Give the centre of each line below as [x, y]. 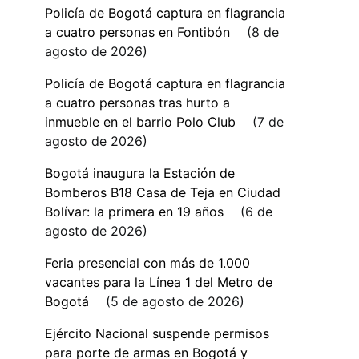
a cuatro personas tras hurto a [137, 103]
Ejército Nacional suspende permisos [157, 333]
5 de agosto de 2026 [175, 301]
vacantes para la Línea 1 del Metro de [159, 282]
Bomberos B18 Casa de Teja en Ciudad [163, 192]
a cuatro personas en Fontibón [137, 32]
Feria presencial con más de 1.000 [147, 263]
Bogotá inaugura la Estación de [140, 173]
